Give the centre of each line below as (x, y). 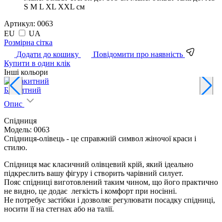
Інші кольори (26, 72)
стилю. (16, 147)
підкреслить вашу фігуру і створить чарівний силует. (94, 173)
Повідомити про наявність (138, 54)
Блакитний (23, 90)
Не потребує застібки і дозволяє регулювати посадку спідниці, (110, 200)
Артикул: (21, 23)
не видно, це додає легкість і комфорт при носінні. (90, 191)
